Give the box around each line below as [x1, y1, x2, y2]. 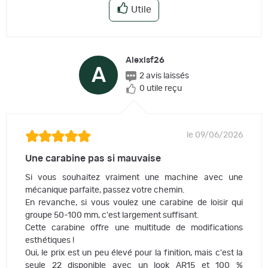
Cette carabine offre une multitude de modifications [25, 224, 243, 233]
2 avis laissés [139, 72, 189, 81]
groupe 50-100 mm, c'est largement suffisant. [25, 211, 199, 220]
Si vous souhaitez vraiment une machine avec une [25, 173, 243, 182]
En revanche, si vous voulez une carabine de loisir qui [25, 199, 243, 208]
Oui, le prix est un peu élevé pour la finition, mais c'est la [25, 249, 243, 258]
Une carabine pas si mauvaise [25, 154, 161, 164]
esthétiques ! [25, 236, 74, 245]
